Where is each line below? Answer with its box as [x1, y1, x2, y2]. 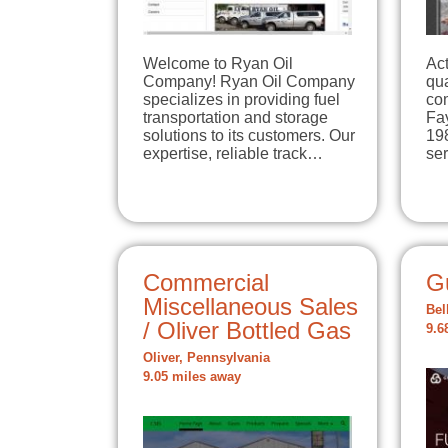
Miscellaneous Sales [143, 292, 358, 320]
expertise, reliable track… [143, 144, 323, 162]
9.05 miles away [143, 369, 241, 384]
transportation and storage [143, 108, 328, 126]
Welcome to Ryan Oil [143, 54, 293, 72]
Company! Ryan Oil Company [143, 72, 355, 90]
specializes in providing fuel [143, 90, 340, 108]
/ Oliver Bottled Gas [143, 316, 351, 344]
